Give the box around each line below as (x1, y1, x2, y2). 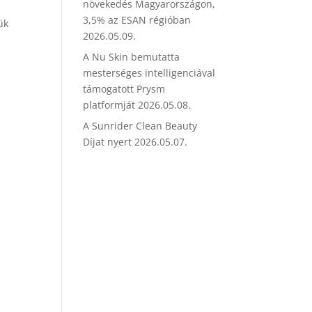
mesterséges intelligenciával (83, 66, 216, 79)
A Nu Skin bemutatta (83, 50, 180, 63)
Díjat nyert (83, 135, 132, 148)
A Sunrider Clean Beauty (83, 119, 198, 132)
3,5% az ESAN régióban (83, 13, 192, 26)
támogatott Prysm (83, 82, 166, 95)
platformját (83, 98, 136, 111)
